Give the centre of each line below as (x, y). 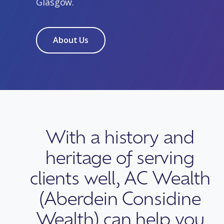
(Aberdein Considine (120, 197)
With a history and (120, 136)
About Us (71, 40)
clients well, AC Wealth (120, 177)
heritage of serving (120, 156)
